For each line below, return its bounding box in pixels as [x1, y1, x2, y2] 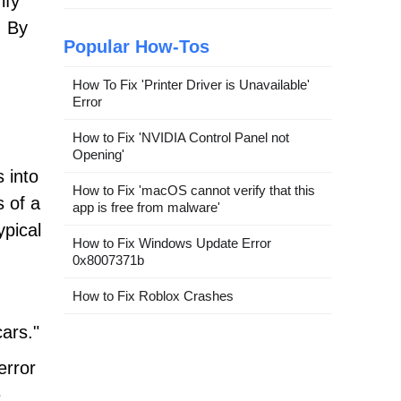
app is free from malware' [73, 200, 220, 215]
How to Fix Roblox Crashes [73, 288, 234, 303]
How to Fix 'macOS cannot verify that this [73, 183, 315, 198]
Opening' [73, 147, 124, 162]
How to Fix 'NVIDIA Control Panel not [73, 130, 289, 145]
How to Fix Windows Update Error [73, 235, 271, 251]
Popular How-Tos [64, 37, 209, 56]
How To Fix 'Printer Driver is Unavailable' [73, 77, 310, 92]
